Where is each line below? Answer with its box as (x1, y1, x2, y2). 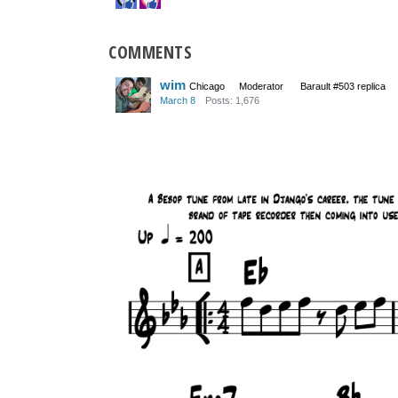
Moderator (239, 80, 283, 92)
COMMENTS (108, 40, 192, 65)
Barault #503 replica (300, 80, 386, 92)
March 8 (160, 94, 195, 106)
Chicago (189, 80, 225, 92)
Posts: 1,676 (205, 94, 259, 106)
